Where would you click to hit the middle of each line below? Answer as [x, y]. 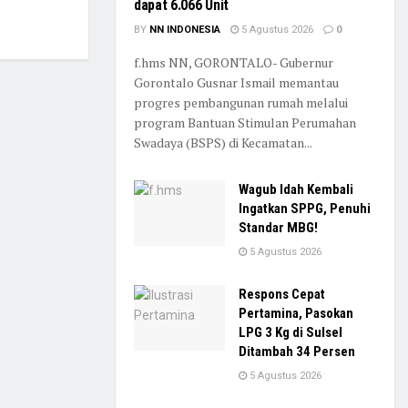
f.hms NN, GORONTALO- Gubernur [234, 62]
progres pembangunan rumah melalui [241, 102]
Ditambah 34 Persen [297, 352]
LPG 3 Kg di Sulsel [291, 332]
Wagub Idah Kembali [296, 189]
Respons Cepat [282, 294]
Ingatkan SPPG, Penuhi [305, 209]
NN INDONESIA [185, 30]
